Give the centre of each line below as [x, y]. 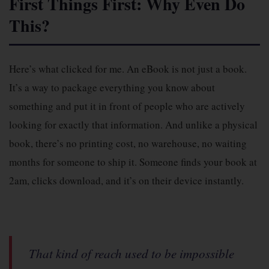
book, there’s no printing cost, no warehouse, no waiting [128, 143]
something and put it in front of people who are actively [127, 106]
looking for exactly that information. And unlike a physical [133, 125]
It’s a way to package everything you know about [112, 87]
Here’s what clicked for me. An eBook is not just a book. [128, 69]
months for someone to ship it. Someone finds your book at [133, 162]
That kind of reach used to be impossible [131, 253]
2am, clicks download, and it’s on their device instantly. [126, 180]
